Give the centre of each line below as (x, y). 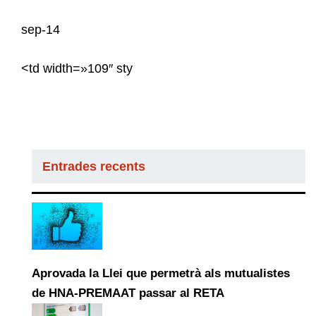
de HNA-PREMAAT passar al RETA (128, 293)
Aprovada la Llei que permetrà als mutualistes (161, 273)
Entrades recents (94, 166)
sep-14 (41, 29)
